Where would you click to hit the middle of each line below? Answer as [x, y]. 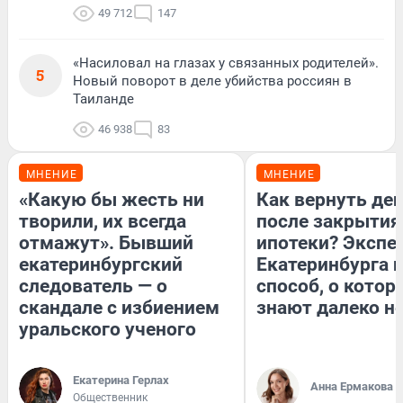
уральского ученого [107, 329]
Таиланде [103, 99]
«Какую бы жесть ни [112, 199]
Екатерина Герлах [121, 380]
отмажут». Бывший [106, 242]
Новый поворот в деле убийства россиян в [212, 81]
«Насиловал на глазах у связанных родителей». [226, 63]
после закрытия [329, 221]
